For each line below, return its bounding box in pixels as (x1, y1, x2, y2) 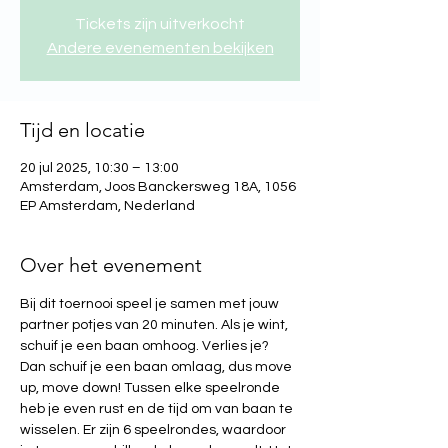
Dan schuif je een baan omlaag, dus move (20, 360, 295, 374)
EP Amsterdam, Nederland (20, 199, 195, 213)
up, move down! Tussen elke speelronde (20, 381, 283, 395)
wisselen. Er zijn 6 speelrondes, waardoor (20, 423, 289, 437)
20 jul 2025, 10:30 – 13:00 (20, 161, 179, 175)
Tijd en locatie (20, 118, 145, 142)
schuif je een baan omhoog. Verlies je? (20, 339, 272, 353)
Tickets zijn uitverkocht (75, 16, 245, 32)
